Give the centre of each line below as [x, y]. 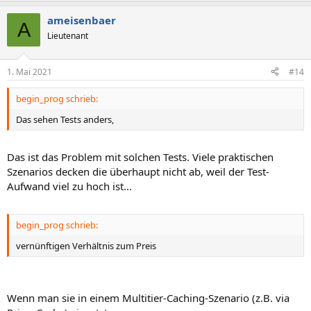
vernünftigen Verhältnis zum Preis [86, 245]
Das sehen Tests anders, [65, 119]
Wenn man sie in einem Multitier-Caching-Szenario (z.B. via [148, 298]
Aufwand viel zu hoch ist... [69, 186]
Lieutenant [68, 36]
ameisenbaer [82, 20]
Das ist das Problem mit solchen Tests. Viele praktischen [140, 157]
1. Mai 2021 [30, 72]
